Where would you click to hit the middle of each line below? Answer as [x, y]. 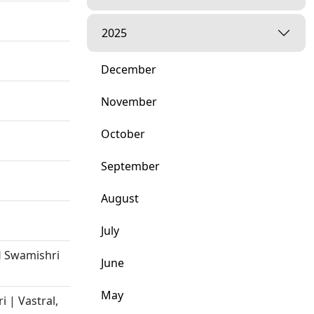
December [129, 69]
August [120, 198]
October [123, 134]
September [130, 166]
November [129, 102]
